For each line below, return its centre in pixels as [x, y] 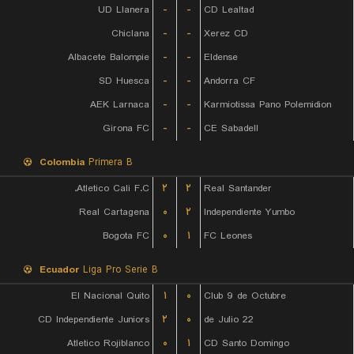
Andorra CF [230, 81]
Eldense [221, 57]
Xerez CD [226, 34]
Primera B [109, 162]
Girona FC [126, 128]
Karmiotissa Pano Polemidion [267, 105]
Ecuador [59, 270]
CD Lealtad [229, 10]
